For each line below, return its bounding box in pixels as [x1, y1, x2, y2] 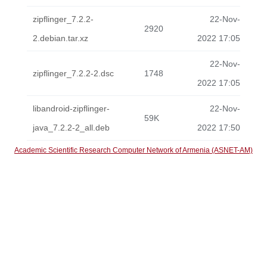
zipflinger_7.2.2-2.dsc [33, 69, 114, 78]
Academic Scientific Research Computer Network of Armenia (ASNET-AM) [14, 146, 253, 154]
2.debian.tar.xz [33, 33, 88, 43]
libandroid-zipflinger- [33, 104, 110, 113]
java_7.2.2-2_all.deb [33, 123, 110, 132]
